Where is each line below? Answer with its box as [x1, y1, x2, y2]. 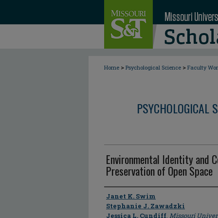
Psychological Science [126, 64, 181, 71]
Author [104, 188, 129, 203]
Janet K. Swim [106, 192, 156, 200]
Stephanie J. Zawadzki [106, 201, 185, 210]
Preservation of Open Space [106, 163, 213, 179]
